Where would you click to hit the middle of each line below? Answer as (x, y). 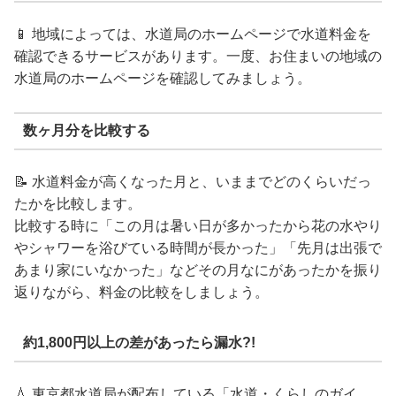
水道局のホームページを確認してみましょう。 (163, 78)
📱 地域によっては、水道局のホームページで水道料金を (193, 34)
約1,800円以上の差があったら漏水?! (139, 342)
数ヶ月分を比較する (86, 131)
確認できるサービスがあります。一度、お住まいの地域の (198, 56)
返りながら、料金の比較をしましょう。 (141, 292)
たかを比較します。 (78, 203)
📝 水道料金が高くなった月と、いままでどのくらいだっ (193, 181)
